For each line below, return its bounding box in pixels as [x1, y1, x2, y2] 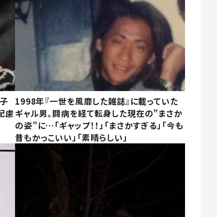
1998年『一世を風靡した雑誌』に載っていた [15, 94, 178, 107]
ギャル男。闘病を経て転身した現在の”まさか [15, 107, 183, 119]
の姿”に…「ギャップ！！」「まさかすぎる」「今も [15, 119, 184, 131]
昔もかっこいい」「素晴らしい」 [15, 131, 128, 143]
